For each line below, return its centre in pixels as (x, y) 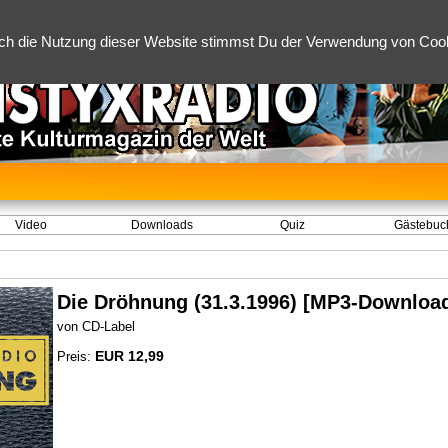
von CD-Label (96, 326)
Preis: (76, 356)
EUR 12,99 (129, 356)
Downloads (161, 225)
